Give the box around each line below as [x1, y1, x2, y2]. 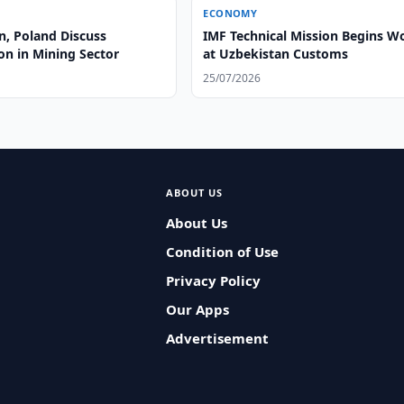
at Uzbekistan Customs [203, 45, 349, 62]
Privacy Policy [165, 271, 261, 289]
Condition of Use [165, 243, 279, 261]
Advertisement [165, 329, 269, 347]
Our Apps [165, 300, 229, 318]
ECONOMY [203, 6, 258, 20]
